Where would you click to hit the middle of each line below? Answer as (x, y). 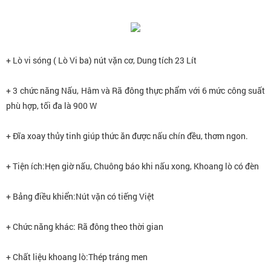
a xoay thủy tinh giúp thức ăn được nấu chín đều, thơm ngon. (134, 136)
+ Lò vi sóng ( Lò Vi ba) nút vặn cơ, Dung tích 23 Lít (101, 60)
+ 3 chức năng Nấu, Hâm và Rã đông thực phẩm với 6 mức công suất (135, 91)
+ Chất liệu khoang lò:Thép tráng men (77, 257)
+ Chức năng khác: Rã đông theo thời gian (85, 227)
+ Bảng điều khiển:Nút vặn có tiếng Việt (80, 197)
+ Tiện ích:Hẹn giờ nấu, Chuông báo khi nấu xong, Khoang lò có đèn (132, 166)
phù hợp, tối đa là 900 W (51, 106)
